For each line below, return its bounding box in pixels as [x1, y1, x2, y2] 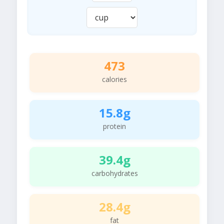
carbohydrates [91, 168, 138, 178]
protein [103, 121, 126, 131]
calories [102, 74, 127, 84]
